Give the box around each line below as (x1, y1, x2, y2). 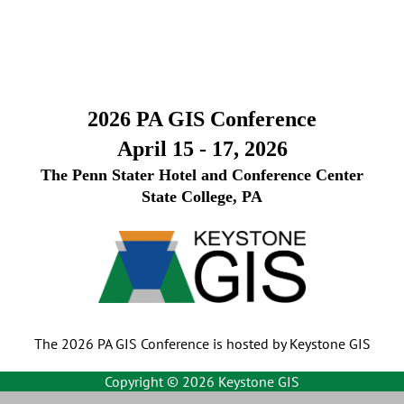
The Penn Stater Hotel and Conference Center (41, 166, 363, 184)
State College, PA (142, 188, 262, 206)
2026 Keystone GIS (182, 372, 299, 391)
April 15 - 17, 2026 (116, 137, 288, 161)
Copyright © (105, 372, 182, 391)
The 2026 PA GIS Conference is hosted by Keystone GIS (33, 335, 371, 353)
